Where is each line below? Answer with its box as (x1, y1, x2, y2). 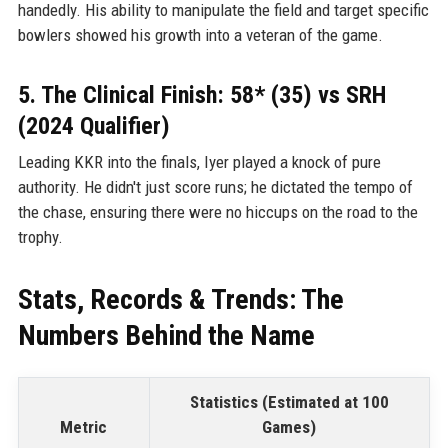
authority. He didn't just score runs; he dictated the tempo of (17, 176, 413, 197)
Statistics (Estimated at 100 (189, 392, 389, 413)
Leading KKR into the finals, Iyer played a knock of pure (17, 151, 381, 172)
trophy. (17, 226, 63, 247)
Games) (262, 417, 317, 438)
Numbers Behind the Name (17, 318, 315, 352)
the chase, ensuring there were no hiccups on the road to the (17, 201, 418, 222)
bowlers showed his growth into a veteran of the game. (17, 24, 383, 45)
